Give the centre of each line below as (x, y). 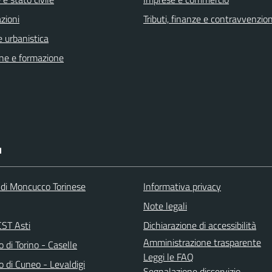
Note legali (165, 206)
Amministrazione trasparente (202, 242)
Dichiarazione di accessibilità (200, 225)
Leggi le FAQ (168, 257)
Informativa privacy (182, 186)
